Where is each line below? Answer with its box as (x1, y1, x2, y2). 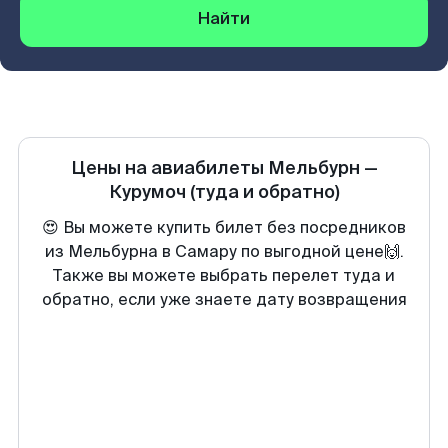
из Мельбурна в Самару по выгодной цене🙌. (44, 241, 404, 262)
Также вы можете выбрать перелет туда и (53, 265, 395, 286)
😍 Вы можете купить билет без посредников (42, 217, 406, 238)
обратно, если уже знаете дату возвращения (41, 289, 407, 310)
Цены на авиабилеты (70, 156, 268, 180)
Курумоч (108, 180, 186, 204)
